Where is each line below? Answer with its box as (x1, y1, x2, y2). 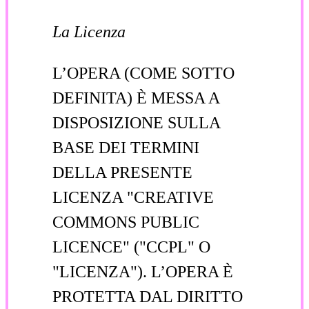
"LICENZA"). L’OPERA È (52, 262, 233, 281)
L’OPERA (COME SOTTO (52, 63, 235, 82)
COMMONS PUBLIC (52, 212, 199, 231)
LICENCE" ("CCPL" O (52, 237, 210, 256)
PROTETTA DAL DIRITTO (52, 287, 243, 306)
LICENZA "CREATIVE (52, 188, 214, 206)
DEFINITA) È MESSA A (52, 88, 219, 107)
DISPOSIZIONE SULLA (52, 113, 220, 132)
